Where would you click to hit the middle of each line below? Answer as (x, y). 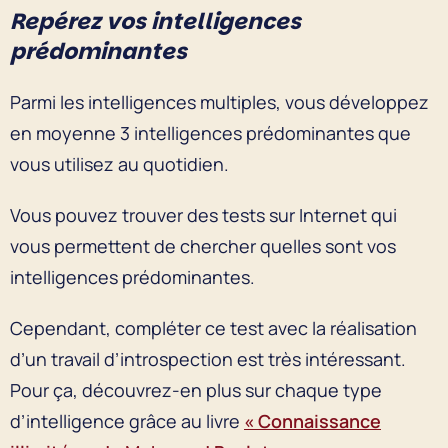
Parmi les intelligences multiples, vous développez (219, 101)
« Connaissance (312, 420)
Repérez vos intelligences (155, 21)
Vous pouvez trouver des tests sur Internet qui (203, 214)
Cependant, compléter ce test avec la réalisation (213, 327)
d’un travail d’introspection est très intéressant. (208, 358)
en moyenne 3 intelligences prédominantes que (210, 132)
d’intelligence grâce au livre (127, 420)
